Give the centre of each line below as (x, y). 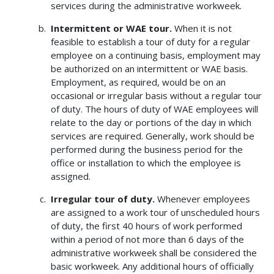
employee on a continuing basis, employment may (155, 55)
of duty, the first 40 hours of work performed (146, 226)
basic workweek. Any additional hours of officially (152, 266)
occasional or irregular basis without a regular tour (156, 96)
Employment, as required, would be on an (138, 82)
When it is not (202, 28)
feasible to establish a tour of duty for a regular (150, 42)
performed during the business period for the (146, 150)
